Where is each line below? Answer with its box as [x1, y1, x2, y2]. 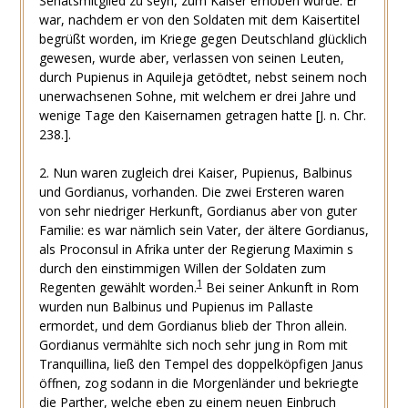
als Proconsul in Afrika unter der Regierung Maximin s [38, 240, 353, 258]
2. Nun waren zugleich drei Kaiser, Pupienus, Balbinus [38, 163, 352, 181]
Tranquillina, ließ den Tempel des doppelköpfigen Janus [38, 354, 363, 372]
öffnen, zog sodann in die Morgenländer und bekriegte [38, 373, 359, 392]
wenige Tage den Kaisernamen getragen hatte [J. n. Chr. [38, 106, 366, 124]
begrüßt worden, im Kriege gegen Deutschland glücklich [38, 29, 367, 47]
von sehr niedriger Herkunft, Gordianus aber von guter [38, 201, 357, 219]
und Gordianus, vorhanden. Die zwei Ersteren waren [38, 182, 344, 200]
